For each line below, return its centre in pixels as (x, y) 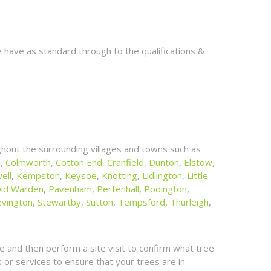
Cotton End (79, 162)
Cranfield (126, 162)
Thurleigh (189, 202)
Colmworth (28, 162)
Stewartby (59, 202)
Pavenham (70, 188)
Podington (165, 188)
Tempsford (142, 202)
